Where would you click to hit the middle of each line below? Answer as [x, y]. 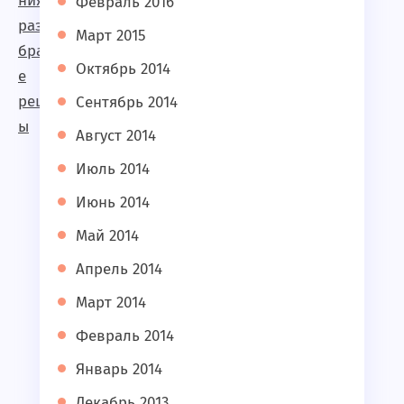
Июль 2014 [113, 169]
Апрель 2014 [119, 269]
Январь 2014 [119, 369]
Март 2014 [111, 303]
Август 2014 [116, 136]
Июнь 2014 [113, 202]
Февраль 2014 [125, 336]
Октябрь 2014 [123, 69]
